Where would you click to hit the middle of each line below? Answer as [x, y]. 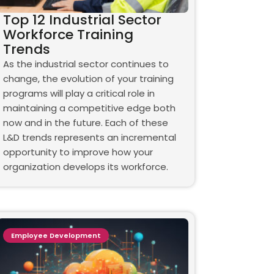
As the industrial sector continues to [86, 64]
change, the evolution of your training [88, 79]
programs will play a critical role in [79, 94]
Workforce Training [68, 35]
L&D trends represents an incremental [89, 138]
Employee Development [56, 236]
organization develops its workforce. [85, 167]
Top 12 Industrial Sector [82, 20]
